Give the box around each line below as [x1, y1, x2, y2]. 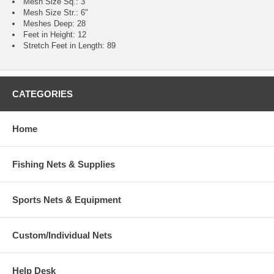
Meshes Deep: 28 [23, 19, 86, 29]
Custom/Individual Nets [12, 230, 112, 241]
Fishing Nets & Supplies [12, 159, 115, 170]
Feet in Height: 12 [23, 30, 86, 40]
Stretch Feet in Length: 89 [23, 41, 116, 51]
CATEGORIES [12, 89, 73, 100]
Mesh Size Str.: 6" [23, 8, 88, 18]
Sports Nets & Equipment [12, 194, 121, 206]
